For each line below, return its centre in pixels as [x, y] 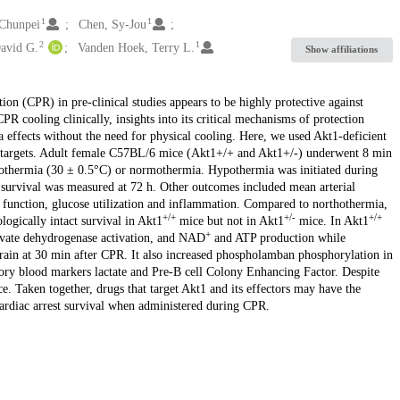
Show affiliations [342, 50]
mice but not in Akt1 [229, 221]
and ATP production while [278, 237]
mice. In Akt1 [332, 221]
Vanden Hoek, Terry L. [136, 47]
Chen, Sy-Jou [112, 24]
